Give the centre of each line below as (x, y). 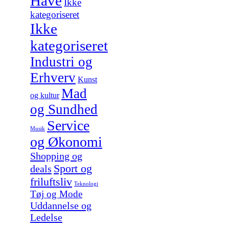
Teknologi (86, 184)
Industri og (61, 62)
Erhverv (53, 77)
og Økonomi (66, 142)
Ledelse (46, 217)
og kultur (45, 95)
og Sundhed (64, 109)
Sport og (73, 168)
